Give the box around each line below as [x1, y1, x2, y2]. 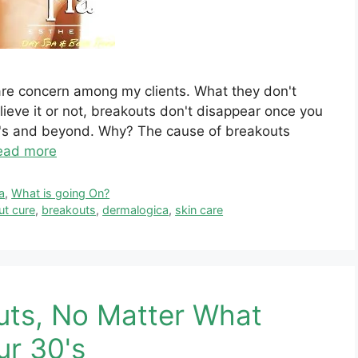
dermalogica [102, 203, 169, 217]
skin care [175, 203, 224, 217]
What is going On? [11, 186, 110, 201]
